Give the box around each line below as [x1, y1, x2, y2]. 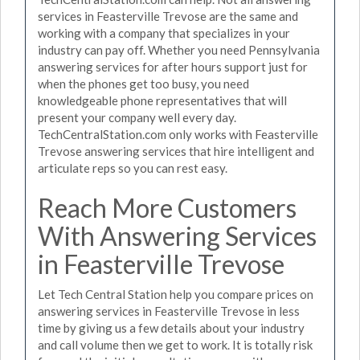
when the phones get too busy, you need [38, 76, 249, 91]
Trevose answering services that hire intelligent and [38, 143, 314, 158]
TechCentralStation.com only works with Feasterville [38, 126, 318, 141]
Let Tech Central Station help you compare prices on [38, 287, 313, 301]
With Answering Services [38, 219, 317, 252]
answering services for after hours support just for [38, 59, 308, 74]
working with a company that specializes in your [38, 25, 290, 40]
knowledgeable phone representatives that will [38, 92, 287, 108]
